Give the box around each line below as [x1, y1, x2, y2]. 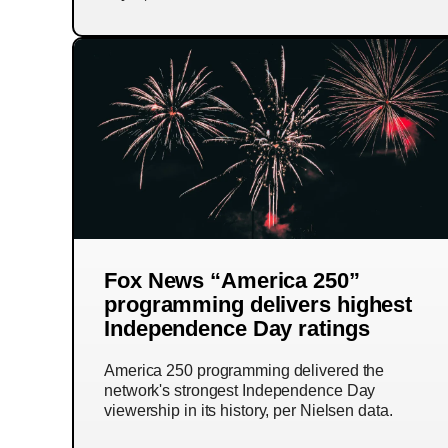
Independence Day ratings [104, 316, 370, 341]
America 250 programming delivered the [104, 362, 385, 379]
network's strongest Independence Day [104, 382, 376, 399]
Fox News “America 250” [104, 268, 360, 293]
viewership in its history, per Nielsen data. [104, 402, 393, 419]
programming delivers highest [104, 292, 413, 317]
